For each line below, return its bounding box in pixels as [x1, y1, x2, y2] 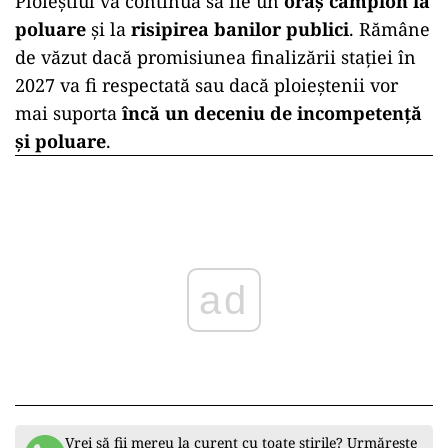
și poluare [15, 128, 106, 153]
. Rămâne [349, 16, 430, 41]
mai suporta [15, 100, 122, 125]
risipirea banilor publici [131, 16, 349, 41]
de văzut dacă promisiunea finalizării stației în [15, 44, 416, 69]
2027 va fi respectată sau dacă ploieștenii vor [15, 72, 398, 97]
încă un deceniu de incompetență [122, 100, 422, 125]
